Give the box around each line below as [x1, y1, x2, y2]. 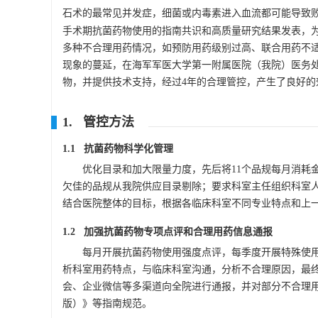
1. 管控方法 [62, 115, 134, 129]
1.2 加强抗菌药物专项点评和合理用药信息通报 [62, 226, 273, 237]
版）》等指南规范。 [62, 298, 152, 309]
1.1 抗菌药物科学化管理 [62, 143, 173, 154]
